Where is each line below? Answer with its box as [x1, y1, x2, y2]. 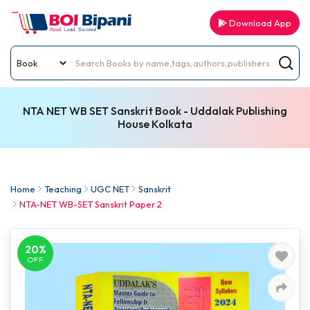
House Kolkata [118, 117, 192, 131]
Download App [227, 17, 291, 28]
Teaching [44, 183, 82, 194]
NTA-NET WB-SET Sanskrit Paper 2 [19, 199, 162, 210]
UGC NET [91, 183, 129, 194]
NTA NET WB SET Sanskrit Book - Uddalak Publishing [23, 104, 287, 118]
